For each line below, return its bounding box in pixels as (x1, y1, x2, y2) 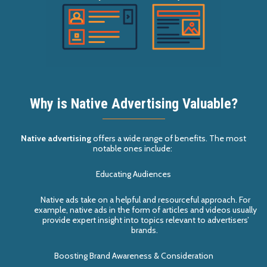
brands (131, 225, 156, 236)
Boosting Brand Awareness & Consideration (54, 250, 213, 262)
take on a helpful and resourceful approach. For (80, 194, 250, 206)
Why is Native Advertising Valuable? (29, 95, 238, 113)
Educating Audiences (96, 169, 171, 180)
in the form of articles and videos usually (109, 204, 257, 216)
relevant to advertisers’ (163, 215, 249, 226)
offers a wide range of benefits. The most (93, 133, 246, 144)
